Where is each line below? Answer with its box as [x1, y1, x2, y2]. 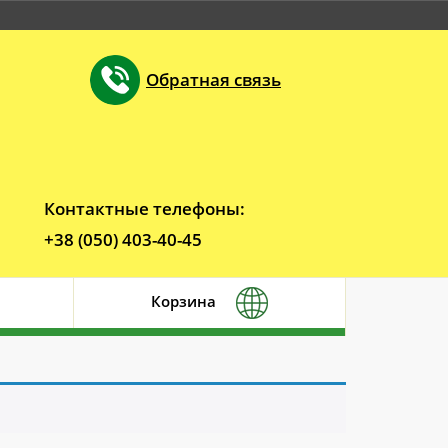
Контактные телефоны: [44, 197, 246, 220]
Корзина [151, 291, 216, 312]
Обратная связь [146, 68, 281, 91]
